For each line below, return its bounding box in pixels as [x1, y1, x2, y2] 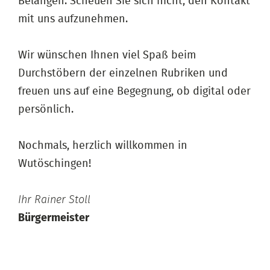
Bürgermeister [18, 212, 89, 224]
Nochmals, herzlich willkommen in [18, 140, 187, 151]
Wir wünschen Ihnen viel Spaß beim [18, 49, 196, 61]
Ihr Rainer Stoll [18, 194, 90, 206]
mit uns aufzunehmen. [18, 13, 128, 25]
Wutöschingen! [18, 158, 91, 169]
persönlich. [18, 104, 74, 115]
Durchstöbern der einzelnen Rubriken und [18, 67, 228, 79]
